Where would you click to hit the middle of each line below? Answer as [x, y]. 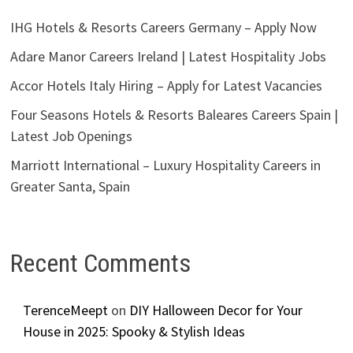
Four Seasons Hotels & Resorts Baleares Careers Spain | [174, 115]
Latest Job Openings [71, 136]
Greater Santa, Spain [70, 187]
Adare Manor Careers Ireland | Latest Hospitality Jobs [168, 57]
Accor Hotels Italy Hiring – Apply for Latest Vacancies [166, 86]
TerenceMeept [65, 310]
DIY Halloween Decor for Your [216, 310]
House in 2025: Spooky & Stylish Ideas [134, 331]
